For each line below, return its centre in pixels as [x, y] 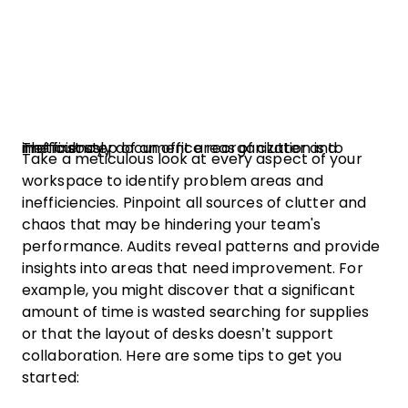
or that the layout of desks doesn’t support [178, 333]
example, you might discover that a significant [189, 290]
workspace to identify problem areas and [173, 180]
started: [51, 377]
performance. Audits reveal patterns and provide [201, 246]
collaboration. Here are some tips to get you [182, 355]
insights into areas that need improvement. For [193, 268]
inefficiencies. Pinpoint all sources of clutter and [194, 202]
